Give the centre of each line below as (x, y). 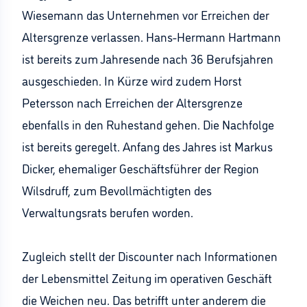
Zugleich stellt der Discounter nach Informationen (150, 256)
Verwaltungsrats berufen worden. (108, 212)
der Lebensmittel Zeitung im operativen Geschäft (147, 278)
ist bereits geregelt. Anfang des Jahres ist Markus (147, 146)
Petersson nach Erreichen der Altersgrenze (132, 102)
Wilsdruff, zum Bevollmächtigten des (117, 190)
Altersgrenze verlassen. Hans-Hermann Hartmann (151, 36)
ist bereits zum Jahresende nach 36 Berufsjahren (148, 58)
